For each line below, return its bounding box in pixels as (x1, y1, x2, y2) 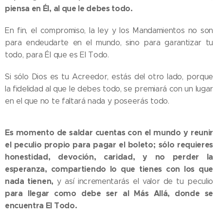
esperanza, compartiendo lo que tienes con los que (5, 164, 213, 174)
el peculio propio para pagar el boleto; (5, 140, 156, 150)
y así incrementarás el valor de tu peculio (53, 177, 213, 186)
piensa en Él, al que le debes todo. (5, 3, 133, 14)
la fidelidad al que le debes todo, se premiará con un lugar (5, 84, 213, 93)
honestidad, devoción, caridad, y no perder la (5, 152, 213, 162)
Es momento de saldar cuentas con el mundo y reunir (5, 127, 213, 138)
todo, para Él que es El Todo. (5, 50, 109, 59)
